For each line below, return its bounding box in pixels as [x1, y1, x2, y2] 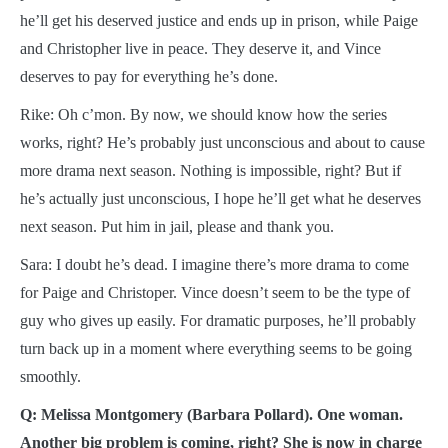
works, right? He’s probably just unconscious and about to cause [20, 133, 425, 151]
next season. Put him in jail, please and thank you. [20, 217, 334, 235]
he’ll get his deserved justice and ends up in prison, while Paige [20, 11, 418, 29]
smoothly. [20, 367, 81, 385]
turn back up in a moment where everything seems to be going [20, 339, 412, 357]
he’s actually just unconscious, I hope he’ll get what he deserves [20, 189, 421, 207]
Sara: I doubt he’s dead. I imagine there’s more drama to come [20, 255, 409, 273]
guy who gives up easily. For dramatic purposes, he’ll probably [20, 311, 416, 329]
